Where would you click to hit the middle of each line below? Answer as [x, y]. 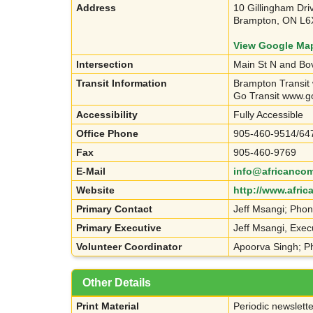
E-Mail [91, 172]
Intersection [105, 65]
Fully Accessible [268, 115]
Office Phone [107, 134]
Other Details [117, 283]
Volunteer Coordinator [129, 247]
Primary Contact [114, 209]
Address [96, 8]
